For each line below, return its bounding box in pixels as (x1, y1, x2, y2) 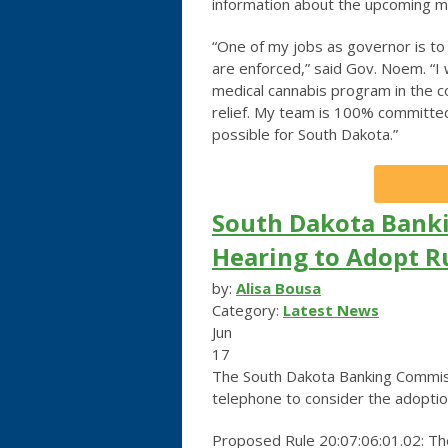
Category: (212, 299, 283, 320)
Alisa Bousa (236, 277, 321, 298)
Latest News (283, 299, 379, 320)
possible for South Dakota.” (212, 123, 398, 144)
